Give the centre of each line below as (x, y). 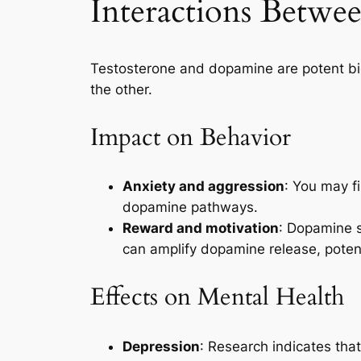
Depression (161, 346)
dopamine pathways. (190, 207)
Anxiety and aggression (203, 187)
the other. (121, 90)
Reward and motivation (201, 228)
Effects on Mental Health (217, 298)
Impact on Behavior (191, 137)
